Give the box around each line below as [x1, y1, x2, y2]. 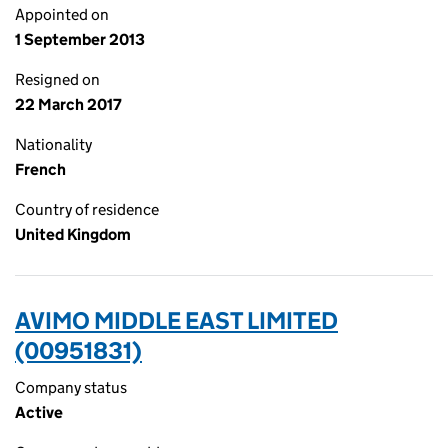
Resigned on [15, 70, 100, 89]
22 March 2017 [15, 95, 122, 114]
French [15, 160, 66, 179]
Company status [15, 378, 127, 397]
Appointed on [15, 5, 109, 24]
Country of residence [15, 200, 159, 219]
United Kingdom [15, 225, 131, 244]
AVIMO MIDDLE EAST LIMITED [15, 306, 338, 335]
